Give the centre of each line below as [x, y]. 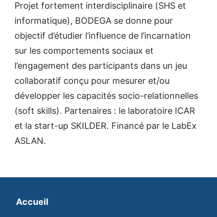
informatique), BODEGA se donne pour [94, 21]
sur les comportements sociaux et [84, 51]
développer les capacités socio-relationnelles [106, 96]
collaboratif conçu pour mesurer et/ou [92, 81]
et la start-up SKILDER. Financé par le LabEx [106, 126]
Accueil [32, 202]
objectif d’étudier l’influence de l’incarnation [103, 36]
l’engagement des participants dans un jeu [101, 66]
